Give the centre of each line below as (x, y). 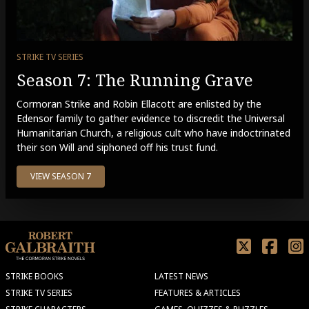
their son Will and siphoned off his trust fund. (117, 148)
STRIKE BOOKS (34, 277)
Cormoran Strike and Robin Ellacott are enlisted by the (139, 104)
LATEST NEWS (181, 277)
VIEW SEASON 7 (61, 177)
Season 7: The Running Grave (135, 80)
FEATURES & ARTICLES (198, 293)
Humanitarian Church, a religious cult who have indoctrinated (153, 133)
